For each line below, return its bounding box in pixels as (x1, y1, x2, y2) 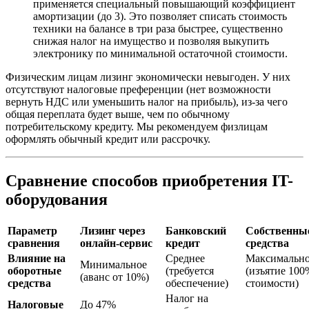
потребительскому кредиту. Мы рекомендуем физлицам (6, 121, 268, 133)
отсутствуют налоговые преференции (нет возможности (6, 83, 271, 96)
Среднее (166, 252, 205, 265)
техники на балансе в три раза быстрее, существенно (33, 23, 283, 35)
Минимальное (80, 259, 147, 271)
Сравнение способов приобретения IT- (6, 172, 293, 190)
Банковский (166, 225, 226, 237)
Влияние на (8, 252, 66, 265)
